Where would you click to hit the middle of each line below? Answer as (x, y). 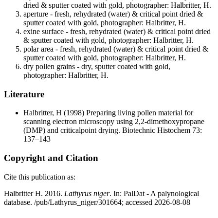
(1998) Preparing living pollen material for (127, 113)
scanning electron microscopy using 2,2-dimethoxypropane (114, 122)
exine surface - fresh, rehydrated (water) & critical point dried (117, 32)
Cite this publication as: (40, 177)
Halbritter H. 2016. (34, 193)
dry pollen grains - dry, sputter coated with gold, (97, 67)
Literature (24, 94)
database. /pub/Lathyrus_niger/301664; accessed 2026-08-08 (97, 202)
